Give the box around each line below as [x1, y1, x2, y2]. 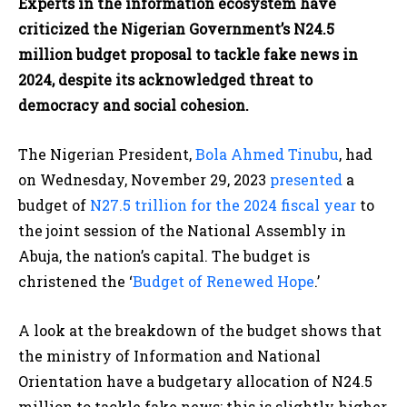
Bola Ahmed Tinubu [195, 144, 339, 164]
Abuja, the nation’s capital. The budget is [18, 246, 310, 266]
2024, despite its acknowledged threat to [18, 70, 313, 90]
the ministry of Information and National [18, 346, 321, 366]
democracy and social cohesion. [18, 95, 249, 115]
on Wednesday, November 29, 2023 [18, 170, 270, 190]
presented [270, 170, 342, 190]
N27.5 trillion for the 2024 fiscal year [90, 195, 356, 215]
